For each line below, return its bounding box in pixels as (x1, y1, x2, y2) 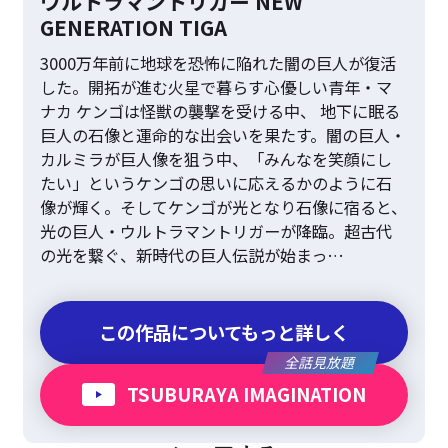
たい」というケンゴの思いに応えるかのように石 (40, 171, 393, 196)
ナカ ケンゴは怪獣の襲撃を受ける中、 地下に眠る (40, 99, 401, 124)
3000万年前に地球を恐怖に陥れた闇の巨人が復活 (40, 51, 397, 76)
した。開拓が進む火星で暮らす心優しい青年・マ (40, 75, 393, 100)
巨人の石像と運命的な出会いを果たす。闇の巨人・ (40, 123, 407, 148)
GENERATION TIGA (40, 11, 228, 42)
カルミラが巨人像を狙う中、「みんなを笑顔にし (40, 147, 393, 172)
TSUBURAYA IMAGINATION (126, 381, 366, 407)
